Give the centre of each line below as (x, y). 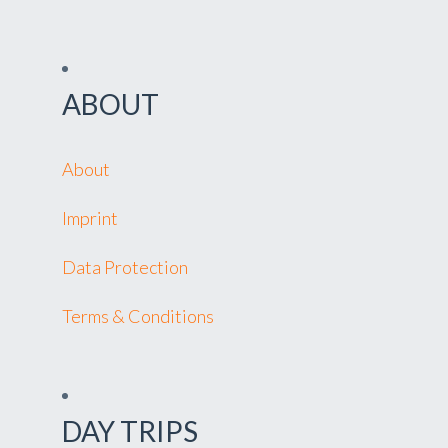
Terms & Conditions (138, 316)
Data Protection (125, 267)
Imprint (90, 218)
